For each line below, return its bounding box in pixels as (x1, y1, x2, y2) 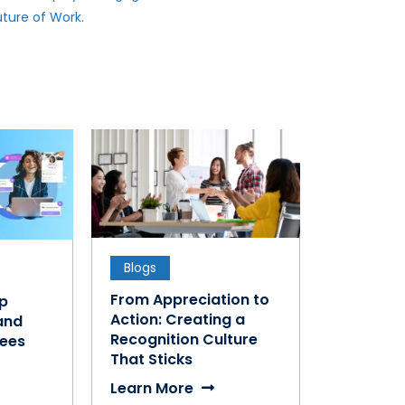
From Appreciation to (110, 288, 270, 310)
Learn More (110, 377, 198, 399)
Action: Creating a (110, 308, 246, 330)
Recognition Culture (110, 328, 259, 350)
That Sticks (110, 348, 193, 370)
